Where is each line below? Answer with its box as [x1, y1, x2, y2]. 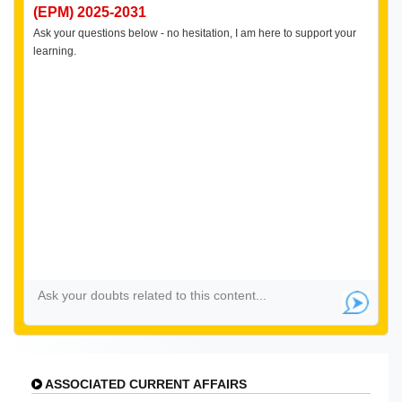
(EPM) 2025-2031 [33, 4, 146, 20]
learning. [33, 44, 76, 57]
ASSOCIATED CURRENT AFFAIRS [42, 376, 247, 391]
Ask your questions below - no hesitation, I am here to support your [33, 26, 356, 39]
